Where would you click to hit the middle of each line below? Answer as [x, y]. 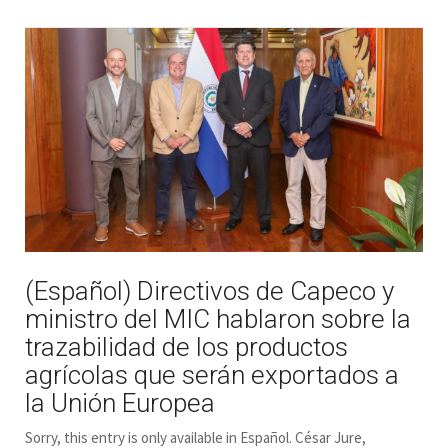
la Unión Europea [120, 402]
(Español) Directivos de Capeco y [209, 290]
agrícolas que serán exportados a [212, 374]
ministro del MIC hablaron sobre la [218, 318]
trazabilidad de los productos [186, 346]
